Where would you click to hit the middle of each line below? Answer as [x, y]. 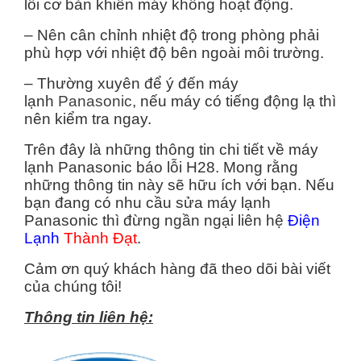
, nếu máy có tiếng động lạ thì [234, 101]
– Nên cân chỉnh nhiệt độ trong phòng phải [172, 35]
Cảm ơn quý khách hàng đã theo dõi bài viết [177, 268]
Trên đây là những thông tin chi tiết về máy [171, 149]
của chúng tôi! [73, 286]
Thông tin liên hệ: [89, 317]
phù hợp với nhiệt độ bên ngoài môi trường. [174, 52]
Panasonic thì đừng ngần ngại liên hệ [156, 220]
